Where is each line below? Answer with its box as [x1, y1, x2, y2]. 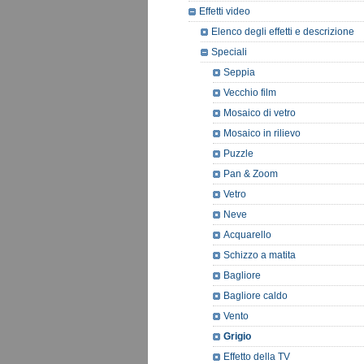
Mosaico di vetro [223, 107, 296, 119]
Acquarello [223, 229, 271, 240]
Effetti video [199, 6, 250, 17]
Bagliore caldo [223, 290, 288, 301]
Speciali [211, 46, 247, 58]
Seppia [223, 67, 255, 78]
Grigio [223, 331, 251, 342]
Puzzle [223, 148, 253, 159]
